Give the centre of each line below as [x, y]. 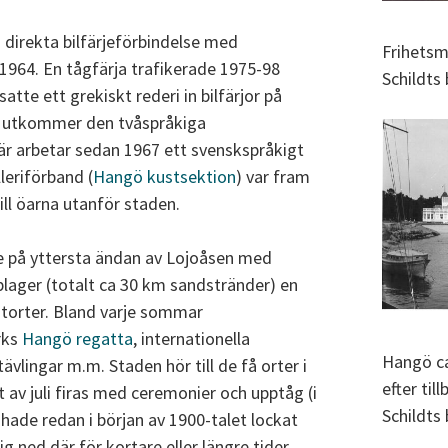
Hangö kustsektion [164, 177]
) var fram [273, 177]
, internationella [191, 339]
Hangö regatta [77, 339]
